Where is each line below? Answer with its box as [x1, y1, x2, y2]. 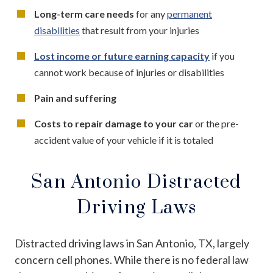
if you [210, 49, 235, 62]
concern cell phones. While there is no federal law [15, 252, 249, 266]
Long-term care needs [34, 7, 134, 19]
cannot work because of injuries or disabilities [34, 66, 224, 78]
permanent [167, 7, 212, 19]
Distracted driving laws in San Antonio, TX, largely [15, 236, 249, 250]
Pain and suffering [34, 91, 116, 104]
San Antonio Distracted [31, 170, 242, 194]
